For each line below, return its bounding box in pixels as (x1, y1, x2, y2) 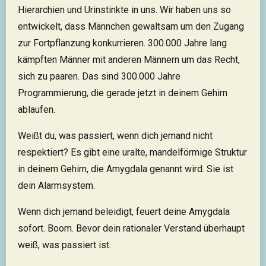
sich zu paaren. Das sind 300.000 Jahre (18, 71, 180, 83)
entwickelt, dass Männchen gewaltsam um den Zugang (18, 21, 244, 33)
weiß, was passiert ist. (18, 239, 111, 251)
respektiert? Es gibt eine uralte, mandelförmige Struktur (18, 147, 247, 159)
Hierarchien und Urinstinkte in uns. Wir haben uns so (18, 4, 231, 16)
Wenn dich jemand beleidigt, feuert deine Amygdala (18, 206, 230, 218)
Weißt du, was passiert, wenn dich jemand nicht (18, 130, 213, 142)
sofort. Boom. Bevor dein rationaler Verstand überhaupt (18, 223, 245, 235)
